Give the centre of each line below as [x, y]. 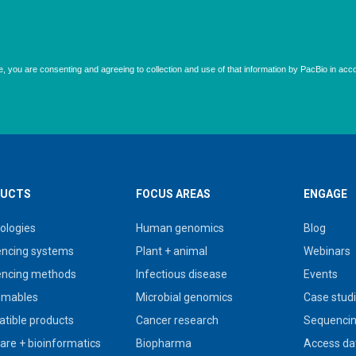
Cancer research [178, 320]
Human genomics [180, 228]
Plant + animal [172, 251]
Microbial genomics [185, 297]
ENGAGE [325, 194]
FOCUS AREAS [174, 194]
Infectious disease [182, 274]
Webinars [327, 251]
